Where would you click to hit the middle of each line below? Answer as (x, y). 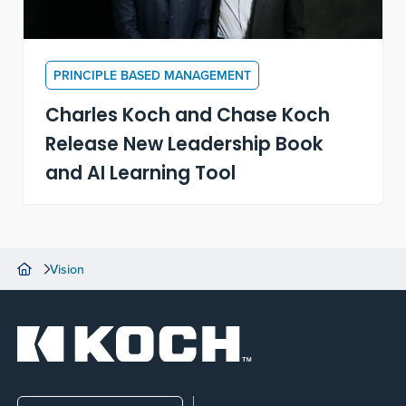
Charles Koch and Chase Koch (188, 117)
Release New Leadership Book (185, 146)
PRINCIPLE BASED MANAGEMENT (153, 76)
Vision (68, 270)
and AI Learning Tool (141, 175)
